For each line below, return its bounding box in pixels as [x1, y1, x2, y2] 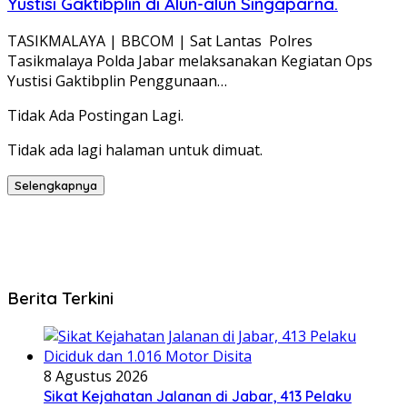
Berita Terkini [7, 287, 114, 310]
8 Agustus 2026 [44, 365, 148, 386]
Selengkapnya [15, 178, 97, 194]
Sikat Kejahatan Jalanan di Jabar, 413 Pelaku [44, 386, 352, 405]
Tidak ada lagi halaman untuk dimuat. [7, 140, 263, 161]
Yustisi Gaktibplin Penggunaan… [7, 71, 227, 92]
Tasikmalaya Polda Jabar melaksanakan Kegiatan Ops [7, 51, 372, 72]
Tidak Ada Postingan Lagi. [7, 105, 184, 126]
